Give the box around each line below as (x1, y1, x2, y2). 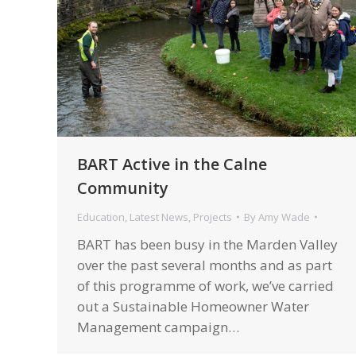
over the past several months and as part (77, 255, 332, 274)
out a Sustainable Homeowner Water (77, 296, 309, 315)
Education (77, 209, 125, 224)
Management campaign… (77, 317, 239, 336)
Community (77, 176, 168, 199)
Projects (193, 209, 232, 224)
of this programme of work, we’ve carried (77, 276, 334, 295)
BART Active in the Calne (77, 153, 267, 175)
